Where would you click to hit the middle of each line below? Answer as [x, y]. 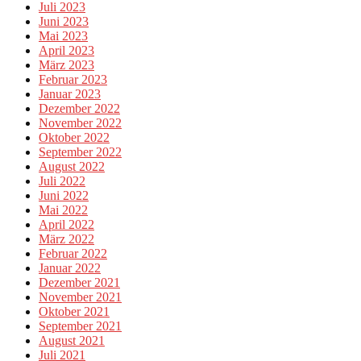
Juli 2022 [62, 180]
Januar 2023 [70, 93]
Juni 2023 [64, 21]
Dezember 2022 [79, 108]
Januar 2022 [70, 268]
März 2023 [66, 64]
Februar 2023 [73, 79]
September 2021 [80, 326]
